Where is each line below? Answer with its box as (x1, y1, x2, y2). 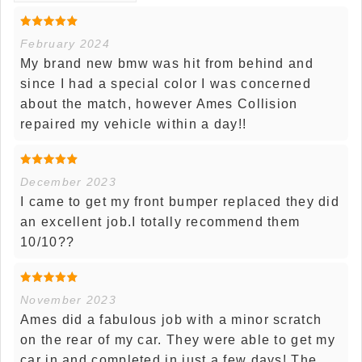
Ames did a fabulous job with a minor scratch (20, 312, 322, 326)
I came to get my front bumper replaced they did (20, 194, 340, 208)
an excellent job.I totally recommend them (20, 214, 301, 229)
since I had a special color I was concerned (20, 76, 311, 90)
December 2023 (20, 175, 116, 188)
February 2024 (20, 36, 110, 50)
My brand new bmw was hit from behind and (20, 56, 314, 70)
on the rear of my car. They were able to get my (20, 332, 336, 347)
